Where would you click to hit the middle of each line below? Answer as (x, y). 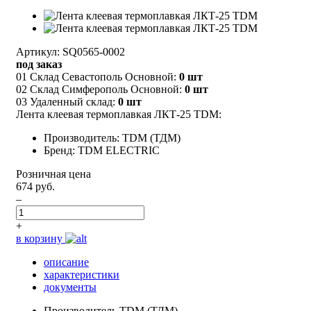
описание (66, 262)
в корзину (41, 238)
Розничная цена (53, 174)
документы (70, 287)
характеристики (82, 274)
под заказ (39, 64)
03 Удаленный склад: (67, 101)
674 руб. (35, 186)
